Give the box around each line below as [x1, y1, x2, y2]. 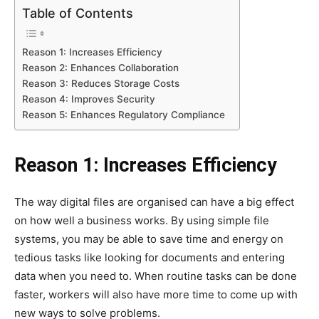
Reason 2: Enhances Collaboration [22, 62, 179, 74]
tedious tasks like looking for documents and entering [14, 251, 285, 265]
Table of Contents [22, 6, 133, 21]
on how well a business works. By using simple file [14, 214, 269, 228]
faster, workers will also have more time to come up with [14, 288, 298, 302]
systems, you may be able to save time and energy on [14, 232, 283, 246]
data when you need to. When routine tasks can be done [14, 269, 297, 283]
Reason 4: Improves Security [22, 93, 155, 105]
